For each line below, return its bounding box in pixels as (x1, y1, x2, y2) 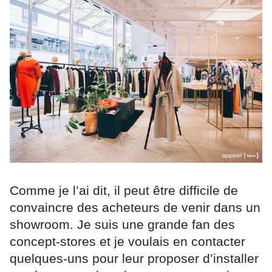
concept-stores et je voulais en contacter (10, 234, 245, 248)
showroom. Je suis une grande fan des (10, 217, 235, 231)
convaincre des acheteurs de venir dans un (10, 200, 260, 214)
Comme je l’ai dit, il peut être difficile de (10, 183, 238, 197)
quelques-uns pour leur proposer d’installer (10, 251, 259, 265)
